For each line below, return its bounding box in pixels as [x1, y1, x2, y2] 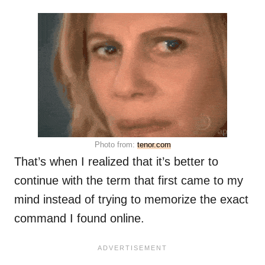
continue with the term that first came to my [14, 174, 243, 188]
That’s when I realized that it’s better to [14, 155, 218, 169]
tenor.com [137, 140, 171, 150]
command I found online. [14, 212, 144, 225]
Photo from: [94, 140, 137, 150]
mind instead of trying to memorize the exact [14, 193, 248, 206]
